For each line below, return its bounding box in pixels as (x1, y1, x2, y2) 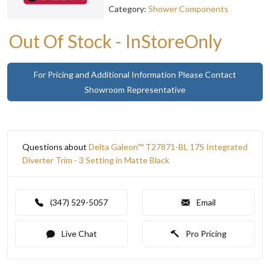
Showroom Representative (84, 84, 186, 95)
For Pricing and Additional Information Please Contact (34, 69, 236, 80)
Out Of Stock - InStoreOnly (9, 30, 222, 52)
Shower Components (148, 3, 228, 14)
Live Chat (59, 228, 97, 239)
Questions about (22, 141, 89, 152)
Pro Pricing (184, 228, 227, 239)
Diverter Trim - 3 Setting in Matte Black (22, 154, 169, 165)
